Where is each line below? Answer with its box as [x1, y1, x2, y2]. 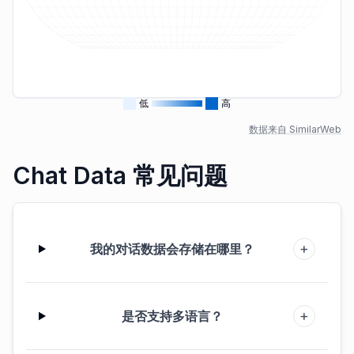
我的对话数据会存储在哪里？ [90, 241, 255, 257]
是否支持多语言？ [122, 308, 224, 324]
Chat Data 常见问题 [13, 161, 228, 190]
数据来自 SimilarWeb [249, 123, 341, 135]
